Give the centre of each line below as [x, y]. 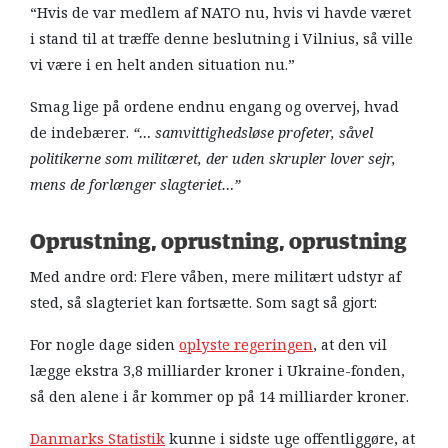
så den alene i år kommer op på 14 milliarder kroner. [221, 396]
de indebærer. [81, 132]
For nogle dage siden [104, 344]
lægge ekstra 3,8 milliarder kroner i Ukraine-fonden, [217, 370]
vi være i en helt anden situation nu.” [162, 64]
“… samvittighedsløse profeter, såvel [253, 132]
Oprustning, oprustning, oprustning [218, 242]
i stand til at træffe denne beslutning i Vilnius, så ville [221, 38]
